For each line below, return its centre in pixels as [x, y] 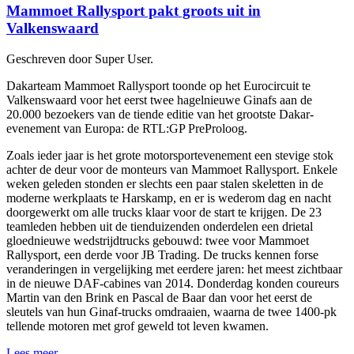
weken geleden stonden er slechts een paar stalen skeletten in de [165, 183]
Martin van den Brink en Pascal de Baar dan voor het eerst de [159, 297]
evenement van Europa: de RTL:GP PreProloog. [127, 128]
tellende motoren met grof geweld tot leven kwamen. [137, 326]
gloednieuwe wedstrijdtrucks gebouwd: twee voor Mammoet [158, 240]
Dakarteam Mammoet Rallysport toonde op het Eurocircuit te [158, 85]
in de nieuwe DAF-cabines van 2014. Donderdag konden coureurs [173, 283]
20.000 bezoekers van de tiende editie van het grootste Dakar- [160, 114]
